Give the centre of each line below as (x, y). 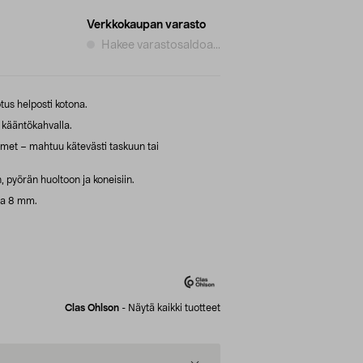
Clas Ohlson (92, 307)
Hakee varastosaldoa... (161, 45)
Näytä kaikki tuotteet (174, 307)
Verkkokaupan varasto (146, 25)
